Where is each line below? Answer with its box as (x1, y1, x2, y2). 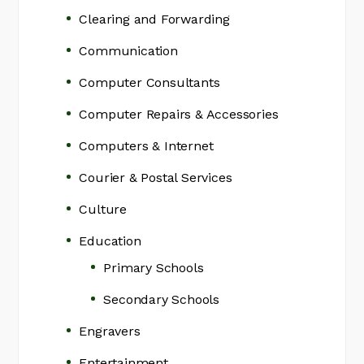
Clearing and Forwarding (79, 11, 230, 27)
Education (79, 233, 141, 249)
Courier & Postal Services (79, 170, 232, 185)
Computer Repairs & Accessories (79, 106, 279, 122)
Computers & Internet (79, 138, 214, 154)
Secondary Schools (103, 292, 220, 307)
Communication (79, 43, 178, 58)
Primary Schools (103, 260, 204, 275)
